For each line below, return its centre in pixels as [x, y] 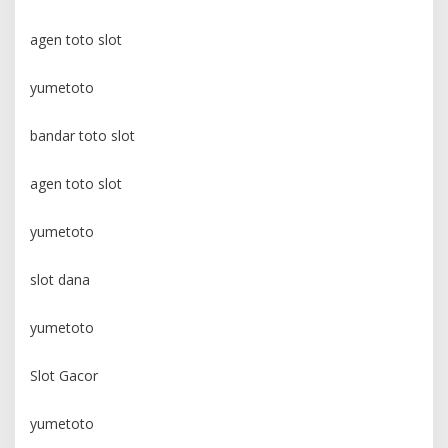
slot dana [60, 280]
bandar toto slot [82, 136]
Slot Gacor [64, 376]
